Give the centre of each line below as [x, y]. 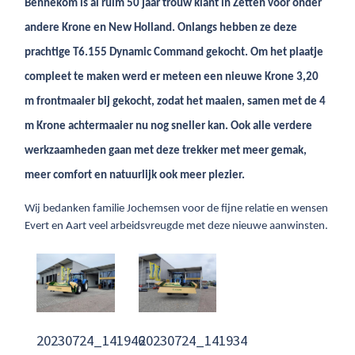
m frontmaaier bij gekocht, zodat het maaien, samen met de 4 [176, 102]
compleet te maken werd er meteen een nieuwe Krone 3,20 [172, 77]
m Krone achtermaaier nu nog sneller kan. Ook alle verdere [169, 126]
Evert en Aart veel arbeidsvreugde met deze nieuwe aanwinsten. [177, 226]
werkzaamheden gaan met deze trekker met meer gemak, [166, 151]
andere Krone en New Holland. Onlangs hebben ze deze [161, 28]
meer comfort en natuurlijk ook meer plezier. [135, 176]
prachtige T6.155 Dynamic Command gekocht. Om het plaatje [174, 53]
